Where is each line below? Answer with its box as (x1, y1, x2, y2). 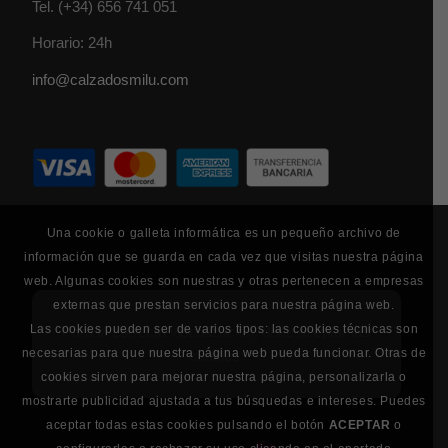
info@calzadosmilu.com (32, 71, 190, 89)
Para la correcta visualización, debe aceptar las (62, 323, 371, 341)
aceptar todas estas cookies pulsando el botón (45, 418, 329, 433)
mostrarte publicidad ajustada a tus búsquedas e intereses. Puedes (21, 394, 426, 409)
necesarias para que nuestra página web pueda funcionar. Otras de (21, 346, 427, 361)
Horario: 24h (32, 34, 113, 52)
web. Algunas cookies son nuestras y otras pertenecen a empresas (24, 274, 424, 289)
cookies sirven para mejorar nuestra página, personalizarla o (40, 370, 407, 385)
